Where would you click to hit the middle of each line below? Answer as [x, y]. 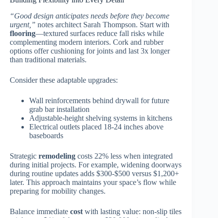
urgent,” [23, 24]
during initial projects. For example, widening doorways [96, 164]
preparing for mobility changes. [58, 191]
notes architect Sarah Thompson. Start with [102, 24]
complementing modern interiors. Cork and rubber [87, 42]
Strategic [24, 156]
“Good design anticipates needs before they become [90, 16]
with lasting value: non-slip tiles [132, 211]
